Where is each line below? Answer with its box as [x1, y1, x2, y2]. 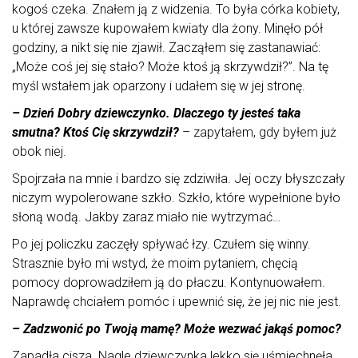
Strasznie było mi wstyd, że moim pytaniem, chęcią [12, 256, 298, 272]
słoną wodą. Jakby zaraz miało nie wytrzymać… [12, 209, 280, 225]
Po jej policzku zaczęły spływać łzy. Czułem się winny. [12, 237, 311, 253]
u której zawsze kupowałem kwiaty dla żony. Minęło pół [12, 21, 323, 37]
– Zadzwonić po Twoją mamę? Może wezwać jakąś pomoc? [12, 321, 341, 337]
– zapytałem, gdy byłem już [179, 125, 336, 141]
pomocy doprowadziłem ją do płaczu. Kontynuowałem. [12, 275, 325, 291]
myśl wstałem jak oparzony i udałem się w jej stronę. [12, 78, 305, 94]
